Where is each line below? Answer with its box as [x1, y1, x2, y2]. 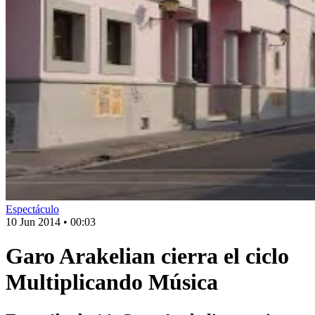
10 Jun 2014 [6, 216, 60, 228]
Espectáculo [6, 203, 59, 215]
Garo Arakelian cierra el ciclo [6, 243, 289, 269]
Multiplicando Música [6, 269, 218, 295]
